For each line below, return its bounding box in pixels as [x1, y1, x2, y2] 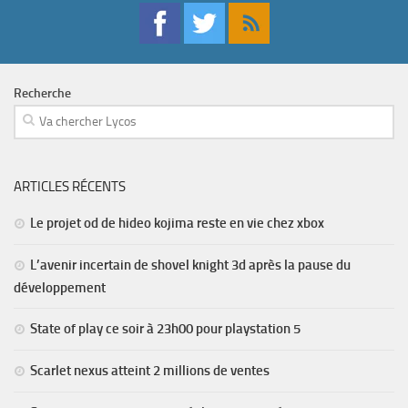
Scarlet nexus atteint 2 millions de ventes [30, 362, 270, 379]
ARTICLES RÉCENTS [14, 178, 126, 195]
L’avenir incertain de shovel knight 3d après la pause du [30, 257, 351, 273]
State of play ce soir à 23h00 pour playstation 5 [30, 321, 301, 337]
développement [14, 280, 106, 296]
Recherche [14, 86, 71, 101]
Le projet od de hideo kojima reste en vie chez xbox [30, 215, 324, 231]
